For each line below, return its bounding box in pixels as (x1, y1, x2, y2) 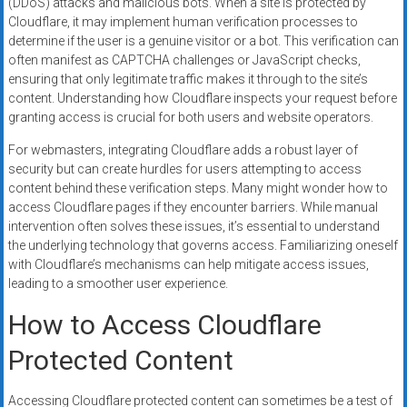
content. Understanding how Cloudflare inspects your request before (7, 90, 397, 105)
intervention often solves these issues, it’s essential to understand (7, 218, 380, 233)
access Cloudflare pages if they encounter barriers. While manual (7, 199, 378, 214)
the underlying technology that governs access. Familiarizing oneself (7, 237, 398, 253)
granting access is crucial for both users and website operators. (7, 109, 373, 124)
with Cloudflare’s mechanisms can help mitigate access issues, (7, 256, 369, 272)
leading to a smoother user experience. (7, 275, 228, 291)
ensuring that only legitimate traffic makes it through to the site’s (7, 71, 368, 86)
